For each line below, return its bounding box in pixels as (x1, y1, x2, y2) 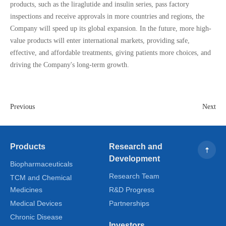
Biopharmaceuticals (10, 159, 73, 168)
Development (109, 154, 160, 163)
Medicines (10, 185, 42, 194)
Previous (10, 102, 35, 110)
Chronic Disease (10, 212, 63, 221)
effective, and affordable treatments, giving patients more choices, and (10, 48, 211, 56)
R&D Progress (109, 185, 154, 194)
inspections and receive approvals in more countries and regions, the (10, 12, 204, 20)
